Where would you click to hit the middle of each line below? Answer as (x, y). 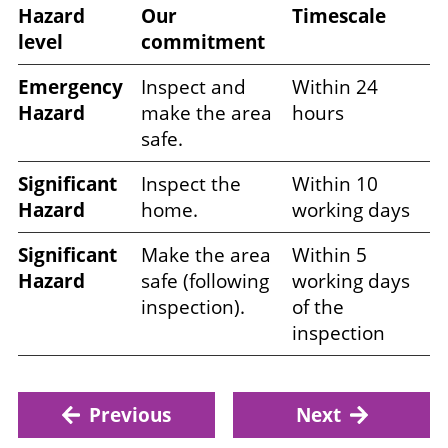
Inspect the (191, 184)
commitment (203, 42)
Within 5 (329, 255)
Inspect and (193, 87)
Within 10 (335, 184)
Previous (130, 415)
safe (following (205, 281)
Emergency (70, 87)
